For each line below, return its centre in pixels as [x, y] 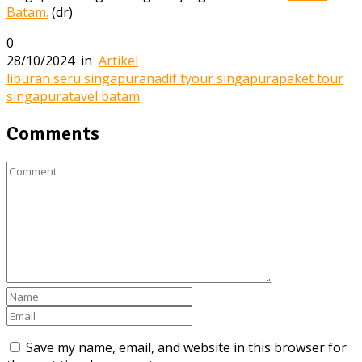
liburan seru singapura [76, 78]
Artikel [118, 60]
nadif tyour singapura [213, 78]
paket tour [311, 78]
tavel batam [104, 96]
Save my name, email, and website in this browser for [186, 347]
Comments [53, 133]
